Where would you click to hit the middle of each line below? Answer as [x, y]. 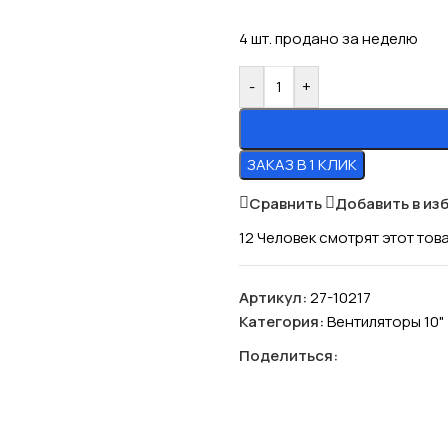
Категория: [281, 321]
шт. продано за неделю [334, 38]
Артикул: [274, 297]
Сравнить [285, 203]
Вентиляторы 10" [385, 321]
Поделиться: [288, 355]
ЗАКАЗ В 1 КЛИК [302, 164]
